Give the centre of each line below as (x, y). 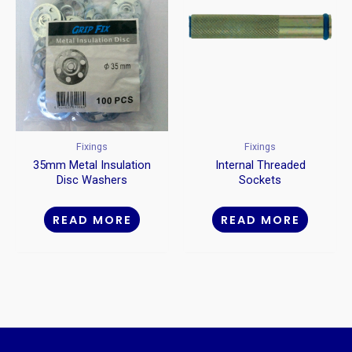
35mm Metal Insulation (92, 165)
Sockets (260, 180)
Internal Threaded (260, 165)
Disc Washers (92, 180)
